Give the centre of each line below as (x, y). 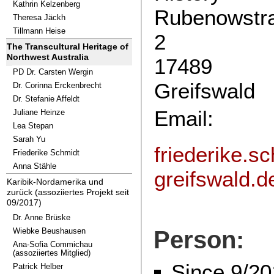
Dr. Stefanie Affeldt (46, 99)
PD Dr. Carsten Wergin (53, 72)
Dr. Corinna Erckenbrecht (57, 85)
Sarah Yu (29, 139)
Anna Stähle (35, 166)
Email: (184, 118)
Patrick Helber (38, 266)
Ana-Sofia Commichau (53, 244)
